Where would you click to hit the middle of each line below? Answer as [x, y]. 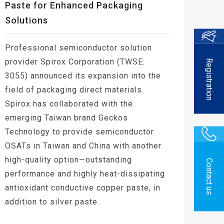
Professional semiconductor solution [78, 47]
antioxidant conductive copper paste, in [83, 187]
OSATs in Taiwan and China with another [83, 145]
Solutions [26, 20]
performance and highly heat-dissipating [85, 173]
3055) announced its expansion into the [83, 75]
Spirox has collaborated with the [69, 103]
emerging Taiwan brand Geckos [66, 117]
